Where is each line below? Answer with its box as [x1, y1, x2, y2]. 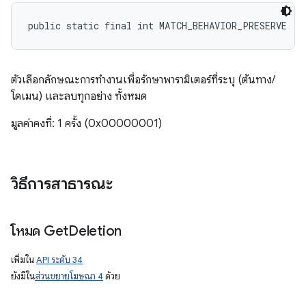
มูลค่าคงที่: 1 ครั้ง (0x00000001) [11, 117, 162, 130]
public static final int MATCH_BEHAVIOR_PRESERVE [28, 19, 287, 32]
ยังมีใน [11, 270, 35, 282]
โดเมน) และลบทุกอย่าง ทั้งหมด [11, 89, 147, 103]
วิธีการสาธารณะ [11, 173, 113, 194]
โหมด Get [11, 223, 68, 240]
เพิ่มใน [11, 254, 36, 266]
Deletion [68, 223, 122, 240]
